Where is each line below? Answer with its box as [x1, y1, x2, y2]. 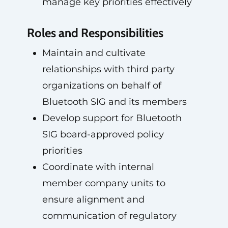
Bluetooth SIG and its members [42, 96, 187, 107]
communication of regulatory [42, 210, 177, 221]
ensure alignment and [42, 194, 145, 205]
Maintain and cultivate [42, 47, 146, 59]
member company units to [42, 178, 165, 189]
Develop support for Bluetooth [42, 112, 182, 124]
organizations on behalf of [42, 80, 161, 91]
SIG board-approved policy [42, 129, 164, 140]
